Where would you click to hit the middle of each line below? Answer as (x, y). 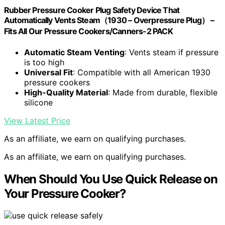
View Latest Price (37, 120)
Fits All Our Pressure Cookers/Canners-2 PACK (88, 31)
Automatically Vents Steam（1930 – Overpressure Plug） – (109, 20)
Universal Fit (48, 72)
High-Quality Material (66, 92)
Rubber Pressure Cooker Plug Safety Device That (92, 10)
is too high (44, 62)
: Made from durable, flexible (163, 92)
